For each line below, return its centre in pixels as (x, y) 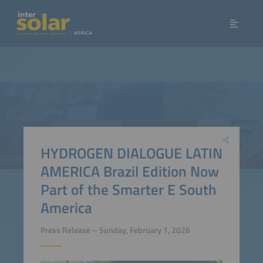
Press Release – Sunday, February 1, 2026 (115, 230)
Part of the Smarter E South (128, 189)
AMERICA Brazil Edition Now (129, 171)
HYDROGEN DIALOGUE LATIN (131, 153)
